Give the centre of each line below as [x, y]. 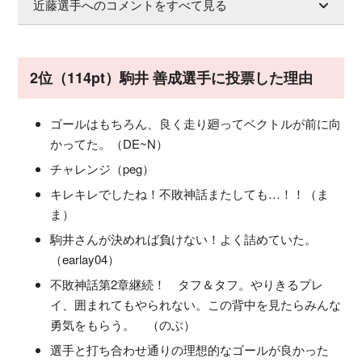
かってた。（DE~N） [109, 143]
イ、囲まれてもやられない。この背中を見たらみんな [196, 304]
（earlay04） [85, 259]
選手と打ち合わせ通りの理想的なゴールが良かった [189, 349]
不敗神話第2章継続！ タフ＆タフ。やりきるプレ [187, 284]
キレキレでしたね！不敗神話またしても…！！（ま [189, 193]
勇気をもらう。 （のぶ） [123, 324]
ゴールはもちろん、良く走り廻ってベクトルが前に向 [196, 123]
